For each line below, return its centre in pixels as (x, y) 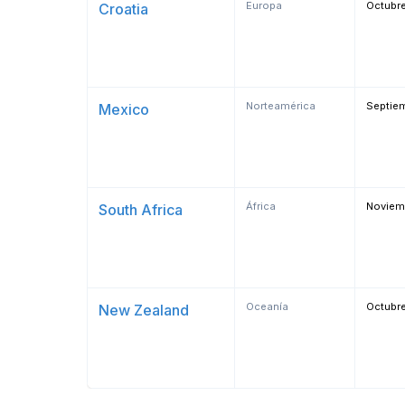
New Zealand (144, 310)
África (261, 206)
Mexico (124, 109)
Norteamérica (281, 106)
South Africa (141, 210)
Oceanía (267, 306)
